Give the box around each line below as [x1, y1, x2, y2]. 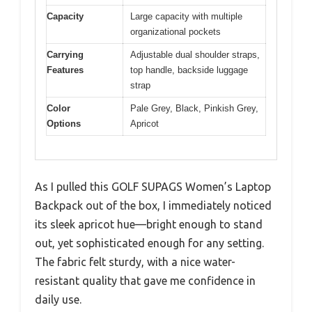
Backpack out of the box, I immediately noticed [35, 199, 272, 212]
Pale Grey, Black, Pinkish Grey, [130, 102, 258, 114]
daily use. [35, 293, 81, 306]
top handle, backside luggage [130, 64, 248, 75]
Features [47, 64, 84, 75]
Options [47, 118, 81, 129]
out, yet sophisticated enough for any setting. [35, 237, 264, 250]
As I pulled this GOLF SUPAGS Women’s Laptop [35, 180, 271, 194]
